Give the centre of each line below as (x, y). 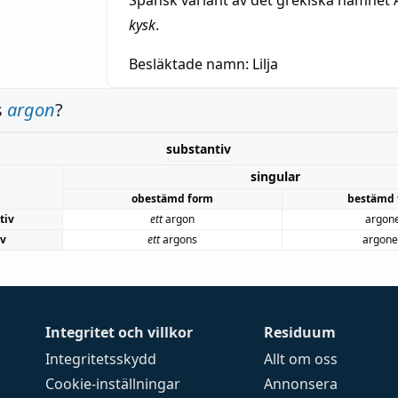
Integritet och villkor (119, 332)
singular (275, 176)
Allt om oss (301, 359)
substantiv (199, 149)
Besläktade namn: (190, 64)
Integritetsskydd (101, 359)
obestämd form (172, 199)
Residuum (300, 332)
